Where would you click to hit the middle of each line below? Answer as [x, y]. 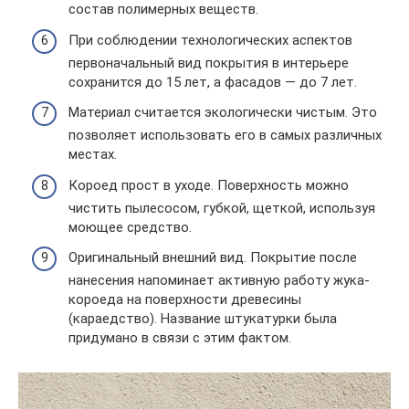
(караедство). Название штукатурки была [203, 319]
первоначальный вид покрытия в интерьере [209, 63]
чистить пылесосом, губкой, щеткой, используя [222, 208]
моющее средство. [130, 227]
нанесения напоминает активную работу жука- [219, 281]
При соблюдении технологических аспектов [210, 40]
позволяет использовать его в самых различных [225, 136]
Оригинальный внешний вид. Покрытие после [213, 258]
